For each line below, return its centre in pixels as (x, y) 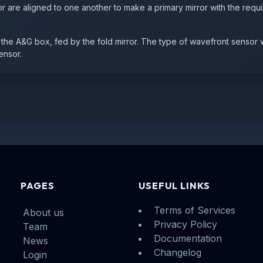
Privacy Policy (185, 224)
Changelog (177, 252)
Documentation (188, 238)
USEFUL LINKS (174, 185)
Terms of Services (194, 210)
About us (44, 212)
